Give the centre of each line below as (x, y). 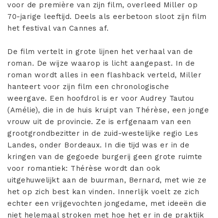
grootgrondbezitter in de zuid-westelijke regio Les (103, 133)
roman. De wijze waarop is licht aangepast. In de (101, 63)
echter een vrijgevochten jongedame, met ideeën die (107, 203)
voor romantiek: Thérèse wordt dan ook (84, 168)
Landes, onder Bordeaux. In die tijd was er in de (98, 145)
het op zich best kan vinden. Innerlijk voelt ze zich (103, 191)
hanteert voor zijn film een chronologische (88, 86)
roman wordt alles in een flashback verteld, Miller (104, 75)
